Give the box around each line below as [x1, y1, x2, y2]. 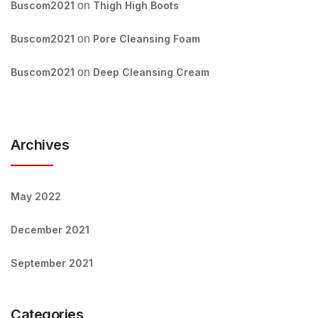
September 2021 [11, 257, 93, 269]
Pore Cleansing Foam [93, 33, 200, 45]
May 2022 [11, 190, 61, 202]
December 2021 [11, 224, 89, 236]
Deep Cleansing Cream [93, 66, 209, 78]
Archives [11, 136, 69, 153]
